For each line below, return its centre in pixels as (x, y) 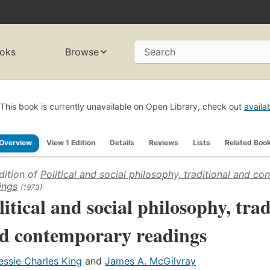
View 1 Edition (71, 142)
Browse (82, 52)
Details (122, 142)
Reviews (164, 142)
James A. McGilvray (150, 261)
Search (160, 52)
